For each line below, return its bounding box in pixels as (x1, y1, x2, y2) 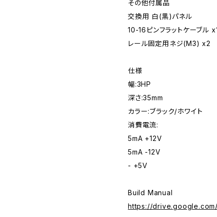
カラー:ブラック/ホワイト (128, 107, 203, 115)
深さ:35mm (128, 93, 163, 102)
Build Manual (128, 188, 173, 197)
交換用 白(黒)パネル (128, 12, 192, 20)
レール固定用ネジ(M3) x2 (128, 39, 211, 47)
